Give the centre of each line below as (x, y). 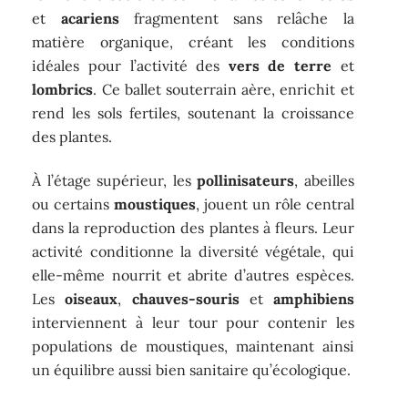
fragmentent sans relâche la (236, 18)
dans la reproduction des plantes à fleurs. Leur (193, 228)
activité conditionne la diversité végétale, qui (193, 252)
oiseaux (92, 299)
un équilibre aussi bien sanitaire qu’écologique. (192, 370)
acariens (90, 18)
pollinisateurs (246, 181)
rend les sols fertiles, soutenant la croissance (193, 112)
